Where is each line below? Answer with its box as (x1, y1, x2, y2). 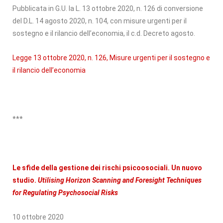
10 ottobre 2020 (12, 213, 64, 221)
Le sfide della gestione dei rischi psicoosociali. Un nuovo (12, 163, 202, 172)
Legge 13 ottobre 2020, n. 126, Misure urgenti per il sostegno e (12, 53, 210, 62)
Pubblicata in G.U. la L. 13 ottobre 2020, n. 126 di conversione (12, 4, 203, 12)
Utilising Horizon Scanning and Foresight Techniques (38, 176, 202, 184)
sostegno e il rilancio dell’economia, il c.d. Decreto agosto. (12, 29, 195, 37)
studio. (12, 176, 38, 184)
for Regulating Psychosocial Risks (12, 188, 119, 197)
